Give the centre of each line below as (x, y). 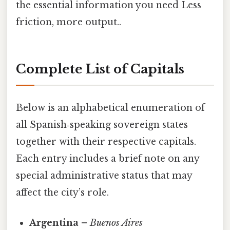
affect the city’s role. (62, 192)
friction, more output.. (69, 22)
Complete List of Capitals (100, 69)
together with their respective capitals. (106, 141)
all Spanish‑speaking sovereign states (102, 124)
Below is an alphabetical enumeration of (110, 108)
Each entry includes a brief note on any (108, 158)
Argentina (54, 223)
